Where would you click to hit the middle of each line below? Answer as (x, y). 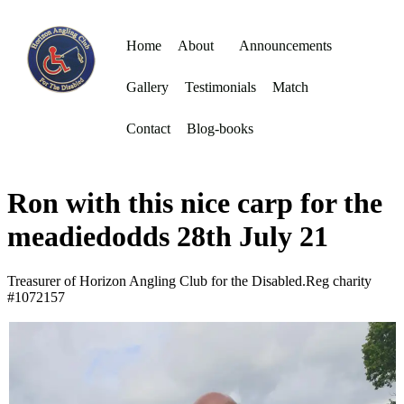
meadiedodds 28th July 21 (168, 237)
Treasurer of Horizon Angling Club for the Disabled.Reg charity (189, 280)
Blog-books (220, 129)
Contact (148, 129)
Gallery (147, 87)
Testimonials (220, 87)
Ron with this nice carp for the (195, 203)
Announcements (285, 46)
